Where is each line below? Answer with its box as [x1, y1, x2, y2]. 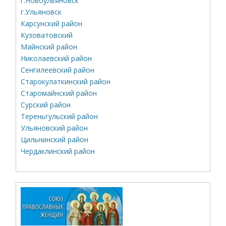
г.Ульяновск [21, 7, 62, 17]
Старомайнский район [21, 88, 97, 98]
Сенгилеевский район [21, 65, 95, 75]
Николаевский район [21, 53, 92, 63]
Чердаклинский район [21, 146, 95, 156]
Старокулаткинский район [21, 76, 111, 86]
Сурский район [21, 99, 71, 109]
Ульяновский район [21, 123, 88, 133]
